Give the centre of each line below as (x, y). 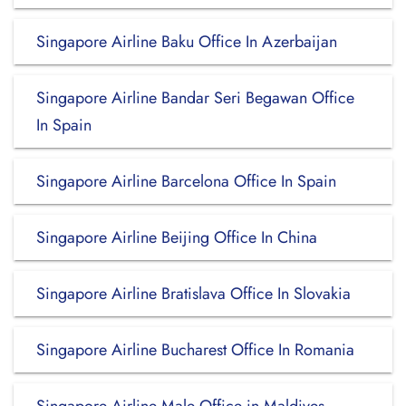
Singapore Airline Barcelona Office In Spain (186, 181)
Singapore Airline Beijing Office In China (177, 237)
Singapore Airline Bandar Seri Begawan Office (195, 98)
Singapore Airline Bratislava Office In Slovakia (193, 294)
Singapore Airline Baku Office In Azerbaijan (187, 42)
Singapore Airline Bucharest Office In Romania (195, 350)
